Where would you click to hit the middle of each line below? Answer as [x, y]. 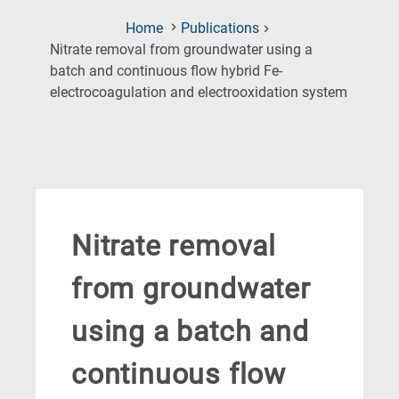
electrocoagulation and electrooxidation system [199, 93]
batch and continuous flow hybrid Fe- [166, 71]
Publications [220, 28]
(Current [371, 92]
